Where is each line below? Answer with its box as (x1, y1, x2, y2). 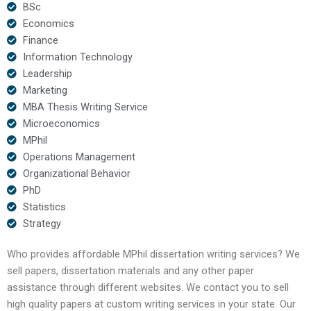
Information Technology (22, 50, 133, 63)
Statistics (22, 200, 66, 213)
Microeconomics (22, 117, 100, 130)
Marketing (22, 83, 67, 96)
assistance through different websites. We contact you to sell (7, 280, 289, 294)
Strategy (22, 217, 61, 230)
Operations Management (22, 150, 135, 163)
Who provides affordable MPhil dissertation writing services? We (7, 247, 300, 260)
